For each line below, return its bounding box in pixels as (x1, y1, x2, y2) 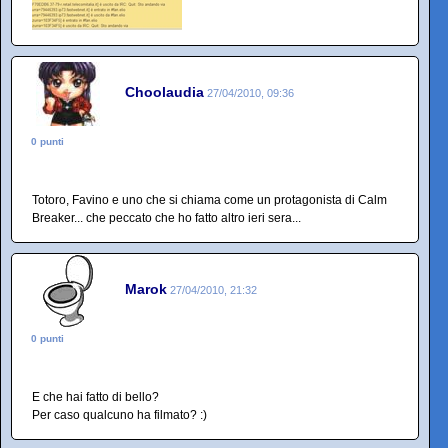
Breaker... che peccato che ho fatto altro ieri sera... (32, 211, 301, 225)
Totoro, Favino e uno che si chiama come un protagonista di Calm (32, 193, 387, 207)
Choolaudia (125, 83, 204, 100)
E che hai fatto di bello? (32, 390, 159, 404)
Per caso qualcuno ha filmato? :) (32, 408, 207, 422)
